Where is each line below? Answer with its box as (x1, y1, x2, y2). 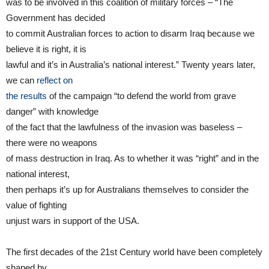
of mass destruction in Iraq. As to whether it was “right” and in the (6, 153, 259, 164)
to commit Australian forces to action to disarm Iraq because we (6, 28, 255, 39)
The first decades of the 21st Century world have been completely (6, 247, 262, 258)
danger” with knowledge (6, 106, 98, 117)
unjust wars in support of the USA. (6, 216, 139, 226)
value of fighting (6, 200, 67, 211)
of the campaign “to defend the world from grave (47, 91, 236, 101)
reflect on (37, 75, 73, 86)
